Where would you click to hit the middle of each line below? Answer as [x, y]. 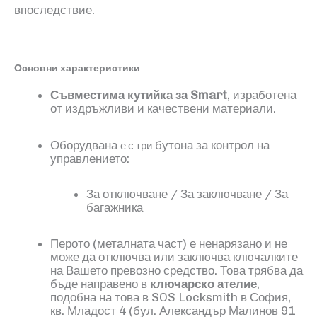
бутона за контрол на [211, 145]
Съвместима [89, 94]
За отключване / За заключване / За [187, 194]
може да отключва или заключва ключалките [174, 257]
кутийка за [159, 94]
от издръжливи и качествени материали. [163, 108]
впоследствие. [54, 10]
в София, [266, 297]
